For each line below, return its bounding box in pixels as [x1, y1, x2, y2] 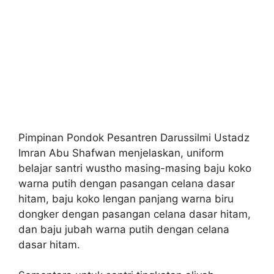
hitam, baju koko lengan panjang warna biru [18, 193, 234, 206]
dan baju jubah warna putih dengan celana [18, 223, 229, 236]
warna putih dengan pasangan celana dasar [18, 177, 235, 190]
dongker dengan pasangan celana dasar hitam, [18, 208, 251, 221]
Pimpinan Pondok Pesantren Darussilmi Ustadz [18, 131, 250, 144]
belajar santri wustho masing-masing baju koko [18, 162, 251, 175]
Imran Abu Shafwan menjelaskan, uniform [18, 147, 224, 160]
